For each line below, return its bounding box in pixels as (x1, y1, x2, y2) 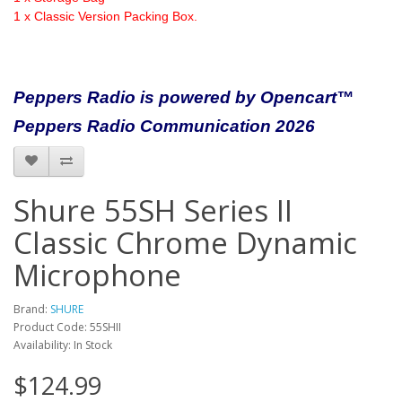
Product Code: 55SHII (13, 319, 121, 335)
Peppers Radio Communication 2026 (13, 116, 315, 135)
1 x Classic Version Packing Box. (13, 8, 197, 23)
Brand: (13, 301, 50, 317)
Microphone (13, 254, 181, 295)
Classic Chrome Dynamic (13, 222, 357, 263)
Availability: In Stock (13, 336, 112, 353)
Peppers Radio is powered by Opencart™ (13, 87, 354, 107)
